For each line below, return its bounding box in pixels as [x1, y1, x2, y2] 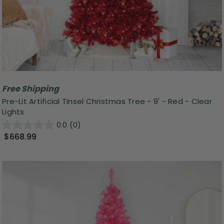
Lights [2, 106, 24, 117]
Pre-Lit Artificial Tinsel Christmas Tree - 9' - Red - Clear [2, 95, 212, 106]
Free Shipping [2, 82, 59, 94]
